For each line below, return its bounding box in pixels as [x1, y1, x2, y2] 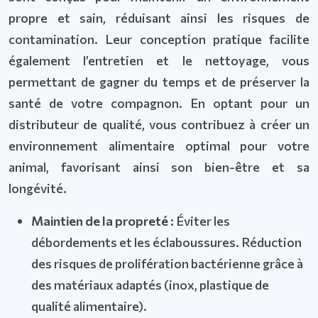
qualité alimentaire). [31, 298, 147, 314]
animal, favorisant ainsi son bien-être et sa [9, 159, 309, 175]
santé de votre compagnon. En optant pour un [9, 95, 309, 111]
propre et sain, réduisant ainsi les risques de [9, 10, 309, 26]
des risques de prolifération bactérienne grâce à [31, 256, 303, 271]
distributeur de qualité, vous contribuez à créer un [9, 116, 309, 132]
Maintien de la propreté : [31, 213, 176, 229]
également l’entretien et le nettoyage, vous [9, 53, 309, 68]
